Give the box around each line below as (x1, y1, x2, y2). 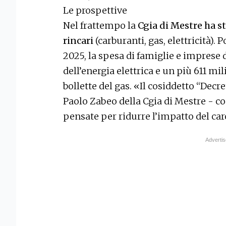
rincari (63, 35, 93, 47)
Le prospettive (63, 5, 127, 17)
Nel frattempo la (63, 20, 138, 32)
